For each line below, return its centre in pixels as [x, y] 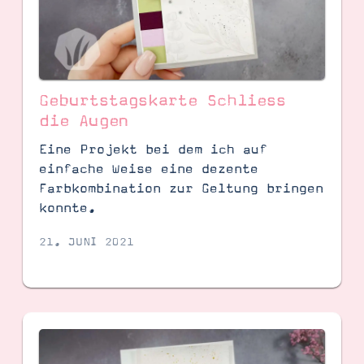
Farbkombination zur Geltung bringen [181, 188]
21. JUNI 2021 [86, 242]
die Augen [83, 121]
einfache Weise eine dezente [148, 169]
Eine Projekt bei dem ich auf [153, 149]
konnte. [67, 208]
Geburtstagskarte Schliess [162, 100]
